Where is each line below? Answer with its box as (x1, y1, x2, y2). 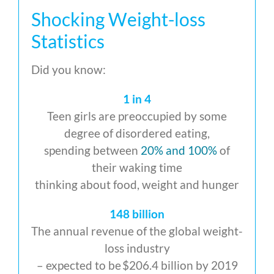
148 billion (109, 207, 165, 221)
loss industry (104, 241, 170, 256)
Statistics (31, 30, 105, 53)
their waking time (92, 160, 182, 175)
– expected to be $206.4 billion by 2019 (36, 258, 238, 273)
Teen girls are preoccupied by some (47, 109, 227, 124)
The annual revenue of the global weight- (31, 224, 243, 239)
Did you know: (31, 62, 106, 77)
